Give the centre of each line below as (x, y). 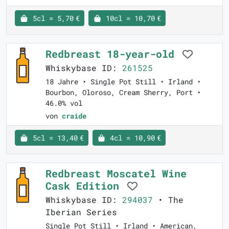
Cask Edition (85, 186)
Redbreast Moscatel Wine (116, 174)
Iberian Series (81, 212)
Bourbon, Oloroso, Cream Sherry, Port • (123, 93)
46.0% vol (64, 103)
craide (74, 116)
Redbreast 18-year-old (113, 54)
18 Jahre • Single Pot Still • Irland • (123, 82)
